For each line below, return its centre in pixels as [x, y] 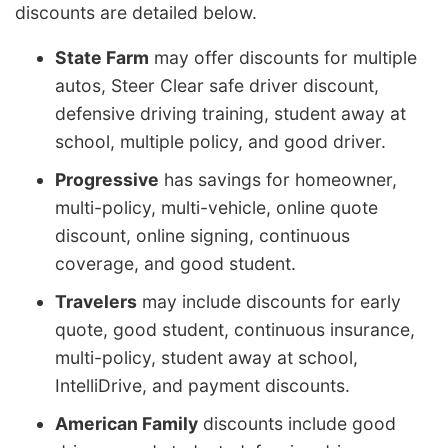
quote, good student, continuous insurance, [235, 330]
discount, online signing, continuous [202, 236]
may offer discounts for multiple [283, 58]
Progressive [107, 180]
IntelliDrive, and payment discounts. [202, 386]
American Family [126, 424]
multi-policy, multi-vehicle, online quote [216, 208]
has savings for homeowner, [278, 180]
